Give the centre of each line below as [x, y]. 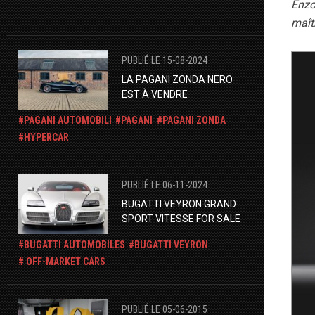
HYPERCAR [46, 137]
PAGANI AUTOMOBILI [68, 121]
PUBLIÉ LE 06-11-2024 [164, 185]
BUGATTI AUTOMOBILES [75, 245]
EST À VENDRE [154, 94]
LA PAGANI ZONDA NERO [177, 79]
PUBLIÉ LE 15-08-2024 [164, 60]
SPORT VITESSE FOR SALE [181, 218]
